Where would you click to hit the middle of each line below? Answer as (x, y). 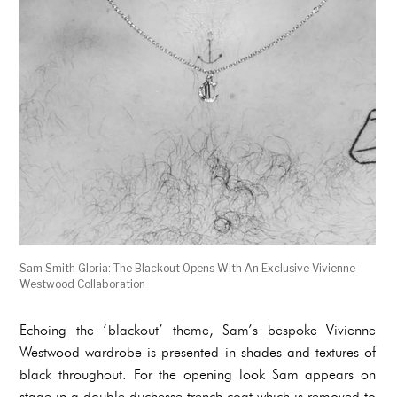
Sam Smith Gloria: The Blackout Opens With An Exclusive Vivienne (187, 269)
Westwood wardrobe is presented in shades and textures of (198, 353)
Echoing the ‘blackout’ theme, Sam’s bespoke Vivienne (198, 331)
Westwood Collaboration (82, 284)
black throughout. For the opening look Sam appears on (198, 375)
